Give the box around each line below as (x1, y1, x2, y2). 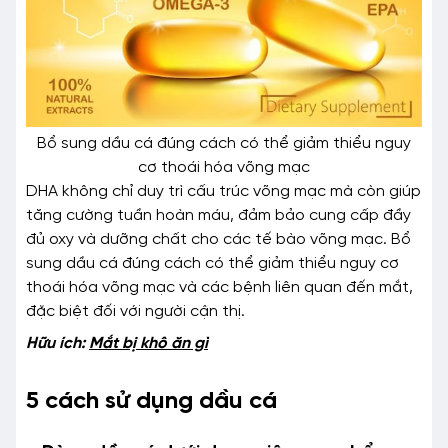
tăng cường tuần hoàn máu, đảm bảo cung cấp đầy (26, 207, 411, 225)
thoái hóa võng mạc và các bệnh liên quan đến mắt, (26, 279, 413, 297)
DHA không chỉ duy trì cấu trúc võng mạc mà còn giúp (26, 183, 421, 201)
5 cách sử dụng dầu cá (26, 389, 277, 415)
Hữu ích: (26, 335, 89, 353)
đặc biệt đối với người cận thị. (26, 303, 245, 321)
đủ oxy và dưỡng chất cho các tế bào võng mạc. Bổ (26, 231, 411, 249)
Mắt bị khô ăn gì (89, 335, 208, 353)
